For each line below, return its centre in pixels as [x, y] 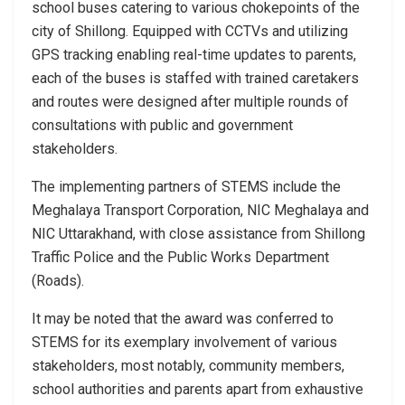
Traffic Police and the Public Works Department [180, 257]
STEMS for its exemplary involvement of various [184, 342]
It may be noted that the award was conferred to [183, 318]
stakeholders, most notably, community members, [188, 365]
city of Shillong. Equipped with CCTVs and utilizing [190, 31]
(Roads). [58, 280]
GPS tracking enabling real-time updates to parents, [194, 54]
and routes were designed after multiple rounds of [190, 101]
